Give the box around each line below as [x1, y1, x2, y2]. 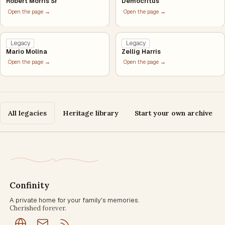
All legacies [8, 108, 47, 118]
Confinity [9, 180, 49, 191]
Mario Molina [6, 47, 48, 56]
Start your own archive [135, 108, 212, 118]
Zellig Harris [122, 47, 161, 56]
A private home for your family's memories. [9, 196, 140, 205]
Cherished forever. [9, 204, 66, 213]
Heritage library [63, 108, 119, 118]
